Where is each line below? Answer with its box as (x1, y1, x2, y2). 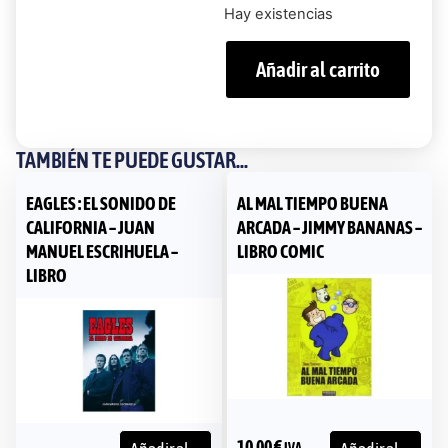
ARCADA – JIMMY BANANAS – (236, 217, 422, 239)
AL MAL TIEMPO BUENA (236, 193, 388, 215)
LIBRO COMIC (236, 241, 324, 263)
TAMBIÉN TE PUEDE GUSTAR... (16, 147, 248, 174)
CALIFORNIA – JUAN (26, 217, 155, 239)
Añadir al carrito (256, 58, 380, 82)
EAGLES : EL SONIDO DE (26, 193, 176, 215)
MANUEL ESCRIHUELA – (26, 241, 178, 263)
